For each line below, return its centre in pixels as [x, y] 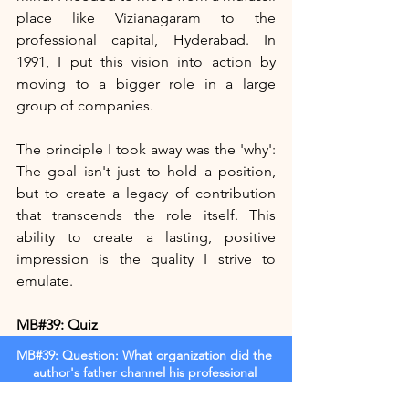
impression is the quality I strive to [146, 259]
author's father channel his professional [146, 373]
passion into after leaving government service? [146, 390]
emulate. [45, 281]
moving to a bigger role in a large [146, 84]
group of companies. [85, 106]
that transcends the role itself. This [146, 215]
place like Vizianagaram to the [146, 18]
